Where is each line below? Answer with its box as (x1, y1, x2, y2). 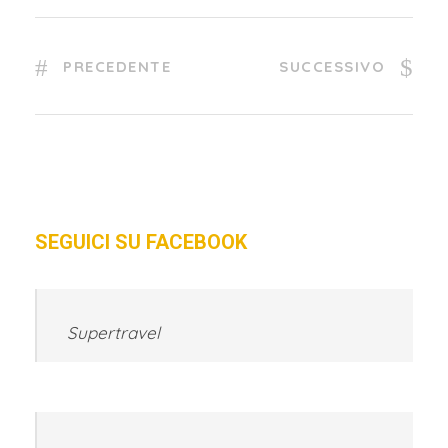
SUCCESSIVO (279, 56, 385, 76)
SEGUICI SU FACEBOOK (35, 229, 247, 254)
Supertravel (67, 321, 160, 343)
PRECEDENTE (63, 56, 171, 76)
